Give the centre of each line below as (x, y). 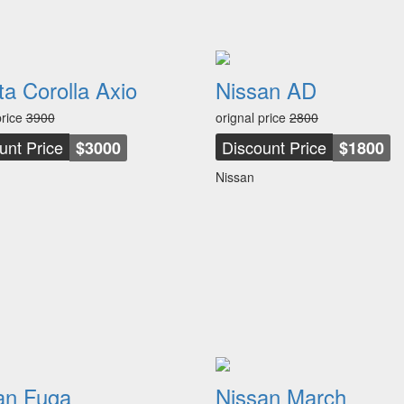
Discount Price (274, 147)
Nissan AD (266, 90)
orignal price (252, 117)
